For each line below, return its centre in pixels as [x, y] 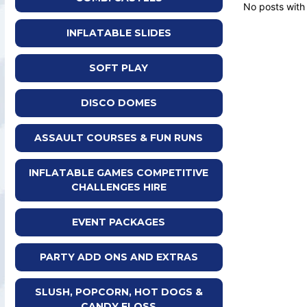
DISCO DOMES [119, 103]
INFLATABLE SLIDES [119, 33]
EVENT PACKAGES [119, 222]
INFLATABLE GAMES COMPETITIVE [119, 173]
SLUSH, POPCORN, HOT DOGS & [119, 292]
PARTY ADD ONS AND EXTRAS [119, 257]
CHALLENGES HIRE [119, 187]
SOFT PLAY [119, 68]
